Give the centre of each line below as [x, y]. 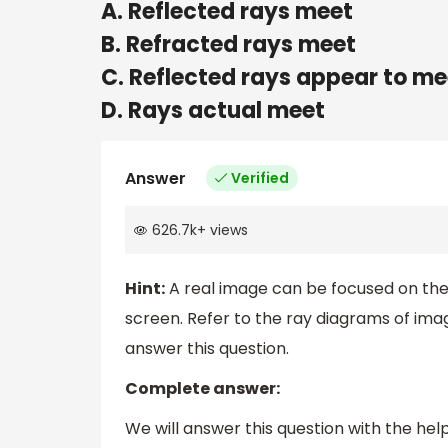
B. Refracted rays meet [228, 44]
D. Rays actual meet [213, 110]
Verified [260, 177]
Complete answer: [202, 389]
